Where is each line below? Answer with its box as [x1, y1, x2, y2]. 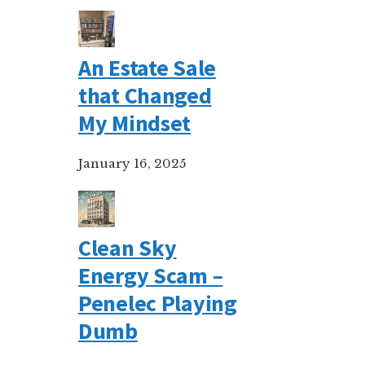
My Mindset [78, 108, 191, 138]
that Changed [78, 81, 212, 110]
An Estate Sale [78, 53, 217, 82]
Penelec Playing [78, 288, 237, 318]
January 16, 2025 [78, 156, 187, 171]
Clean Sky [78, 233, 177, 262]
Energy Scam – [78, 261, 223, 290]
